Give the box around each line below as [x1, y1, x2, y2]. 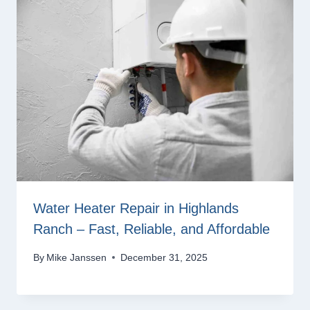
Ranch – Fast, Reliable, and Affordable [33, 221, 270, 237]
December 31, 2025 [120, 251, 208, 263]
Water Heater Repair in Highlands [33, 201, 239, 217]
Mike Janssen [46, 251, 107, 263]
